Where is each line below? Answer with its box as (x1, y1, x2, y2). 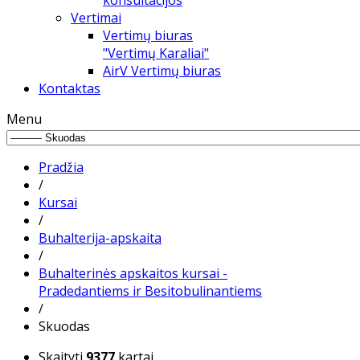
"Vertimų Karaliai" (103, 44, 209, 62)
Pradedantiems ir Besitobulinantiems (39, 282, 262, 300)
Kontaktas (39, 80, 100, 97)
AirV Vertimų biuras (103, 62, 221, 80)
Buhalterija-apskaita (39, 229, 162, 247)
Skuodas (39, 317, 90, 335)
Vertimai (71, 9, 121, 27)
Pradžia (39, 158, 84, 176)
